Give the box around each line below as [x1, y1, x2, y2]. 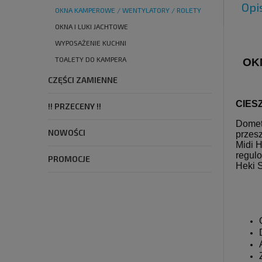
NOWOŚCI [48, 127, 85, 138]
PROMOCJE [48, 154, 90, 164]
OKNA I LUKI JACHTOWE [55, 22, 128, 31]
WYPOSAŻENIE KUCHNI [55, 39, 126, 47]
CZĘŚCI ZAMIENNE [48, 75, 118, 85]
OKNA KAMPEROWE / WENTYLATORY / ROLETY [55, 6, 201, 15]
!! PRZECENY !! [48, 101, 101, 112]
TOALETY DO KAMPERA [55, 55, 126, 64]
